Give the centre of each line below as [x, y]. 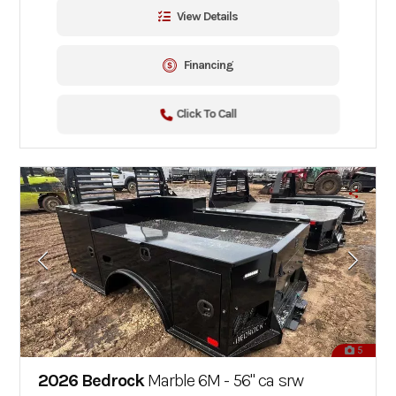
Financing [209, 65]
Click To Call [206, 114]
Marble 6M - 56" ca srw [224, 380]
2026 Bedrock [91, 380]
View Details [207, 16]
